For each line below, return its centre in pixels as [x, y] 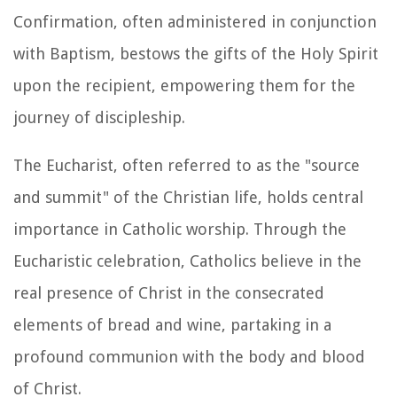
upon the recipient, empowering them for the [184, 85]
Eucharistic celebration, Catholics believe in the [187, 261]
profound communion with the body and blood [189, 356]
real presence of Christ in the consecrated [169, 292]
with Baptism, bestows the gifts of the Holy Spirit [196, 53]
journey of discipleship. [99, 117]
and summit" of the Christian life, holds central [188, 197]
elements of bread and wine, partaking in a [172, 324]
